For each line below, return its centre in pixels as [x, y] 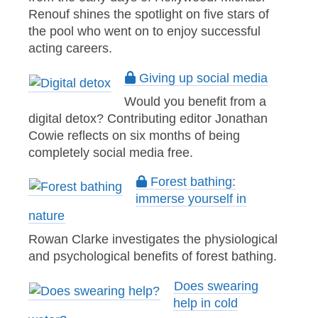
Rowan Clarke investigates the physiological [153, 239]
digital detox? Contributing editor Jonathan [148, 118]
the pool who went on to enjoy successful [144, 32]
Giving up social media [201, 78]
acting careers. [70, 49]
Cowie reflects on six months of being [134, 135]
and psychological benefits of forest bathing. [153, 256]
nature [46, 216]
